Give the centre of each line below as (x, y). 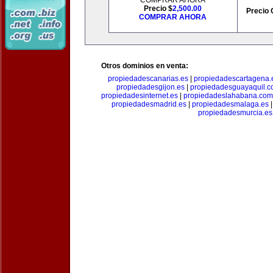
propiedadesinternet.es (140, 96)
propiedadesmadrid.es (149, 104)
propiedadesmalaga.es (230, 104)
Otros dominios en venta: (145, 66)
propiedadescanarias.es (148, 79)
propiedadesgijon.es (151, 87)
